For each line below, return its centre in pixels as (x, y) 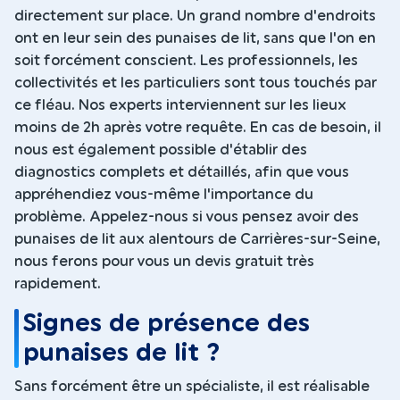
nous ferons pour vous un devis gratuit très (164, 262)
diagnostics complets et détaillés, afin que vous (182, 173)
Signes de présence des (167, 324)
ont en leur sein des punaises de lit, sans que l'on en (195, 39)
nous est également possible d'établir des (161, 150)
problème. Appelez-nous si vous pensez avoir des (187, 217)
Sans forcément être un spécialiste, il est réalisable (192, 386)
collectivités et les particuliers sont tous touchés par (196, 83)
